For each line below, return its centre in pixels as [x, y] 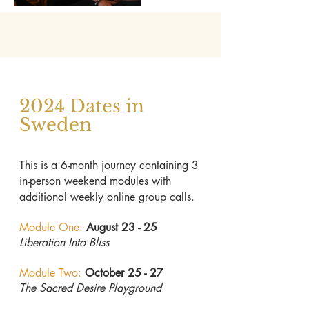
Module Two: [50, 273]
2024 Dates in [82, 106]
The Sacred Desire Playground [90, 288]
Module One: [51, 227]
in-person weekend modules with [95, 181]
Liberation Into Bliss [64, 242]
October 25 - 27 [124, 273]
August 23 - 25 [122, 227]
